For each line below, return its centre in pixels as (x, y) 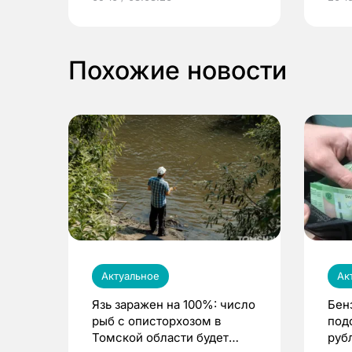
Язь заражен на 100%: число (174, 304)
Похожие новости (178, 70)
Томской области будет (160, 337)
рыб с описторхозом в (156, 321)
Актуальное (130, 275)
